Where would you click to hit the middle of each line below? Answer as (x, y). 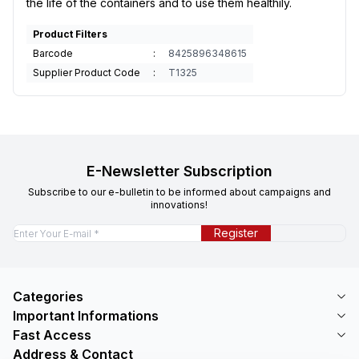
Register (236, 232)
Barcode (53, 53)
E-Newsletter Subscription (179, 171)
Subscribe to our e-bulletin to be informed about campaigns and (179, 192)
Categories (48, 296)
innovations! (179, 204)
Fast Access (52, 335)
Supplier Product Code (87, 72)
